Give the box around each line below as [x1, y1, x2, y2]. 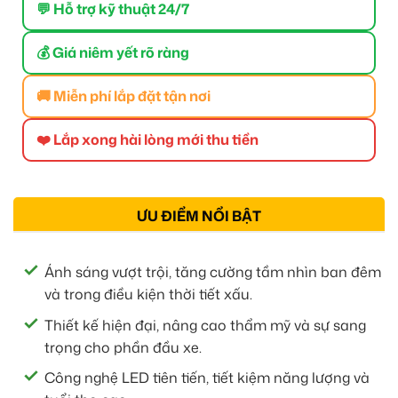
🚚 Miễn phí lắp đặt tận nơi [36, 85, 211, 106]
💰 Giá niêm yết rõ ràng [36, 42, 189, 62]
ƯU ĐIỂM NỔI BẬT [137, 205, 261, 226]
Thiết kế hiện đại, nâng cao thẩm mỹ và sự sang [44, 314, 366, 335]
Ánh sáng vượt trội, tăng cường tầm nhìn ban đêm [44, 261, 381, 282]
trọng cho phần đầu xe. [44, 337, 202, 357]
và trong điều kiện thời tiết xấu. [44, 283, 252, 304]
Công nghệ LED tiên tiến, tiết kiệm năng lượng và [44, 368, 370, 388]
